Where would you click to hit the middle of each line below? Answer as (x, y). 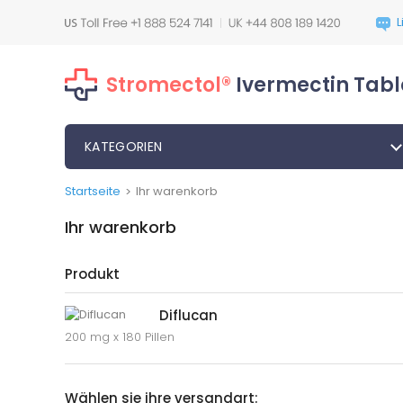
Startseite (93, 191)
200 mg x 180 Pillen (120, 337)
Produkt (92, 274)
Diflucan (188, 315)
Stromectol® (169, 85)
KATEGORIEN (124, 147)
